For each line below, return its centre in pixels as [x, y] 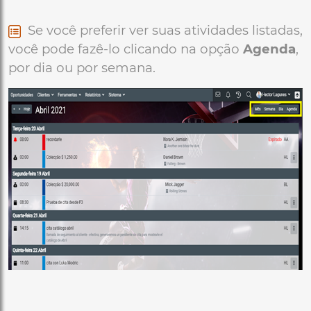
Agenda [269, 49]
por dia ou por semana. [82, 68]
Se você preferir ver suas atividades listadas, [162, 30]
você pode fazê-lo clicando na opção [126, 49]
